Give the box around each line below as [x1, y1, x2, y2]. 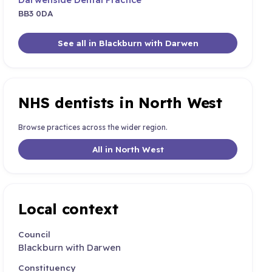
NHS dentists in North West [18, 93, 223, 112]
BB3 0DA [18, 8, 54, 19]
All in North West [92, 144, 164, 155]
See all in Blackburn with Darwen [57, 38, 199, 49]
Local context [18, 199, 118, 218]
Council [18, 229, 51, 240]
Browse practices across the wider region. [18, 122, 168, 132]
